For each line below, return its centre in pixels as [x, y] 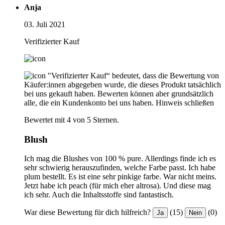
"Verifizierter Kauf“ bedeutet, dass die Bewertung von [133, 75]
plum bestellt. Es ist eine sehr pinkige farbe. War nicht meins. [120, 177]
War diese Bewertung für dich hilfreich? [87, 212]
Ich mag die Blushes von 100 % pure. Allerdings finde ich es [120, 159]
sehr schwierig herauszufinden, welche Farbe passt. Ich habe [120, 168]
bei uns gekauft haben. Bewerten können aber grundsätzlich [119, 93]
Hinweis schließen [185, 102]
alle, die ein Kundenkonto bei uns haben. [89, 102]
